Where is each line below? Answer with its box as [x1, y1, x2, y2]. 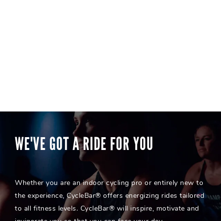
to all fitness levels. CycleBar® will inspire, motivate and [15, 204, 199, 213]
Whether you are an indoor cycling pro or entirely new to [15, 178, 203, 187]
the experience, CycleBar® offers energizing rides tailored [15, 191, 204, 200]
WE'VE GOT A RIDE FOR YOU [15, 133, 153, 155]
